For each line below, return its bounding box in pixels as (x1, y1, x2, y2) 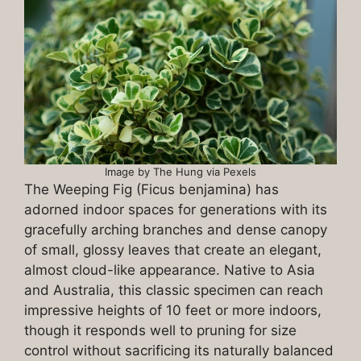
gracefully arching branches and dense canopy (24, 222, 327, 239)
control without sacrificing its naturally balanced (24, 342, 334, 359)
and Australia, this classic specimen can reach (24, 282, 323, 299)
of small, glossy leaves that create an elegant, (24, 242, 322, 259)
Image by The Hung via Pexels (105, 165, 256, 179)
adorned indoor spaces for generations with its (24, 201, 327, 218)
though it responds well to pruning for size (24, 322, 297, 339)
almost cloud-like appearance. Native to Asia (24, 262, 315, 279)
